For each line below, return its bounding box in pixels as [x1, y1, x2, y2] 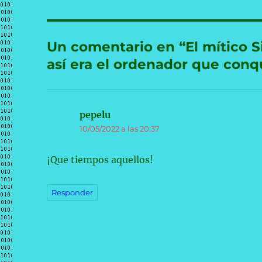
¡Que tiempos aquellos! [47, 154, 154, 166]
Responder [51, 188, 94, 197]
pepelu [80, 109, 111, 120]
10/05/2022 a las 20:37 [80, 124, 160, 133]
